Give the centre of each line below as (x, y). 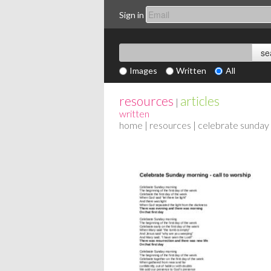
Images (144, 70)
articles (200, 101)
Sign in (132, 15)
